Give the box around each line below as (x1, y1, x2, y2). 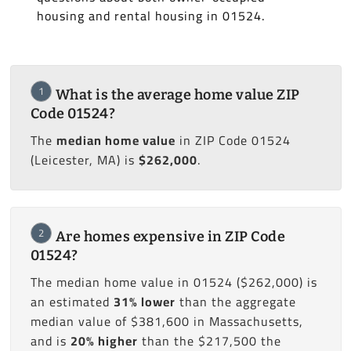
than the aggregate (175, 290, 296, 314)
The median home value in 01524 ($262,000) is (30, 270, 317, 295)
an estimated (30, 290, 114, 314)
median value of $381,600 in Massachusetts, (30, 309, 303, 334)
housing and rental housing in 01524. (36, 4, 265, 28)
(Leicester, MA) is (30, 148, 139, 172)
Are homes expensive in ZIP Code (55, 228, 285, 246)
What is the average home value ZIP (55, 86, 300, 104)
